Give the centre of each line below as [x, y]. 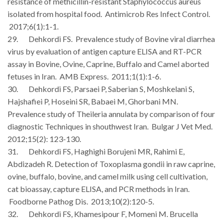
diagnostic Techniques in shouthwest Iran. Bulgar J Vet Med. [110, 126]
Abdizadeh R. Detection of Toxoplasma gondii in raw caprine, [111, 163]
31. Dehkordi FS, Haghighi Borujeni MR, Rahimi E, [96, 151]
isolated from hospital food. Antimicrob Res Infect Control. [109, 13]
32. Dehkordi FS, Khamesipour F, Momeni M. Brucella [103, 213]
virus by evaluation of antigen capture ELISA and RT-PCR [104, 51]
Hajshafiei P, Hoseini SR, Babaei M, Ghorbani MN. [93, 101]
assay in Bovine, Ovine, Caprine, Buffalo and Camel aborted [108, 63]
